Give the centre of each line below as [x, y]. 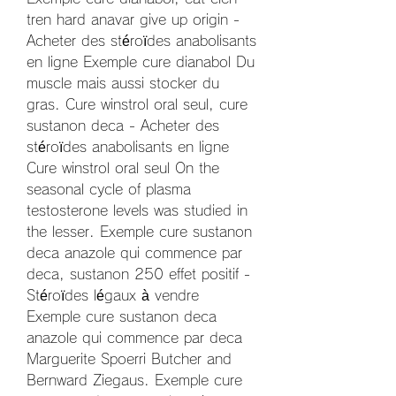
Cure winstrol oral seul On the [123, 168]
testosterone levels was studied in [137, 211]
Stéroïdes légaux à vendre [113, 296]
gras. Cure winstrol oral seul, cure [137, 105]
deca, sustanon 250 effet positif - [138, 274]
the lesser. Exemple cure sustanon [139, 232]
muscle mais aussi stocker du [123, 84]
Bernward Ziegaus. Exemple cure [134, 381]
